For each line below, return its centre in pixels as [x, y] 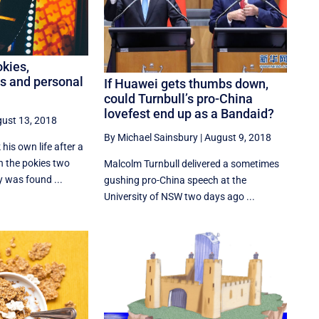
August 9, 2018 [238, 138]
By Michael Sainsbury [151, 138]
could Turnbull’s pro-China [179, 99]
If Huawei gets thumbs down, [187, 84]
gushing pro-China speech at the [176, 181]
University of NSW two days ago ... [180, 197]
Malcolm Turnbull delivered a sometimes [192, 164]
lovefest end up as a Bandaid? [189, 114]
